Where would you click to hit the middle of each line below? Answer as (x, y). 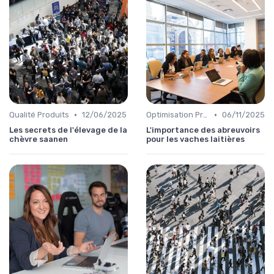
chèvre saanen (39, 139)
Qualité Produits (39, 115)
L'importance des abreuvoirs (203, 130)
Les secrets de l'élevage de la (68, 130)
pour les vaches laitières (195, 139)
